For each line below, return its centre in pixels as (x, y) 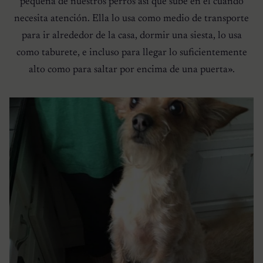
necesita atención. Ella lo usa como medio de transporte (131, 18)
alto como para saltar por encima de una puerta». (131, 70)
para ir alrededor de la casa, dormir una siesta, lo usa (131, 36)
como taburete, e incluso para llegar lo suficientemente (131, 53)
